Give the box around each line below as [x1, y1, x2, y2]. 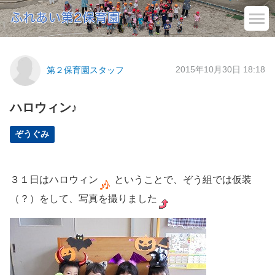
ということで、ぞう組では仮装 [112, 174, 252, 185]
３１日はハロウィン [10, 174, 98, 185]
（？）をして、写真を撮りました [10, 193, 157, 204]
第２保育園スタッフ [47, 66, 124, 75]
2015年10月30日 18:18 [176, 65, 265, 74]
